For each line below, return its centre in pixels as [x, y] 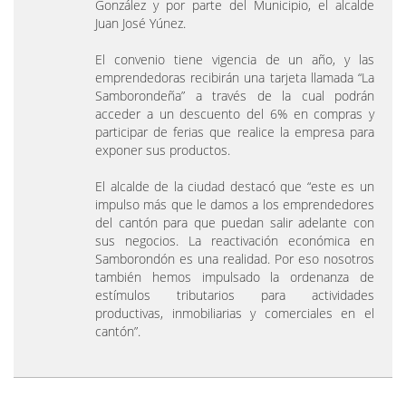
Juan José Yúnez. [140, 23]
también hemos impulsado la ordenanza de [235, 276]
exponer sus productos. [163, 150]
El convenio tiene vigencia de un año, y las [235, 59]
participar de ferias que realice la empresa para [235, 131]
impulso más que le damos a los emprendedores [235, 204]
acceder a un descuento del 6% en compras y [235, 113]
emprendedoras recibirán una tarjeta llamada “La [235, 77]
